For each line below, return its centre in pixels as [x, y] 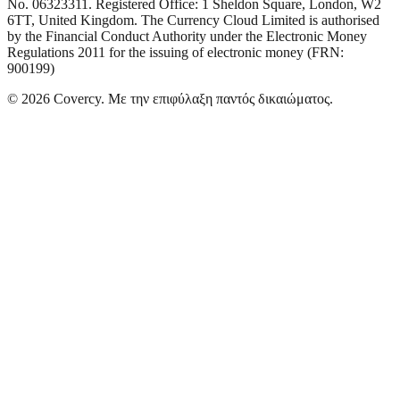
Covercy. [79, 99]
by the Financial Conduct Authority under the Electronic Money [187, 37]
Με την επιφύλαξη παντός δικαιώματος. [221, 99]
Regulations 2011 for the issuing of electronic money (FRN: [175, 53]
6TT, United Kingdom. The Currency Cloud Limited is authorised [193, 21]
